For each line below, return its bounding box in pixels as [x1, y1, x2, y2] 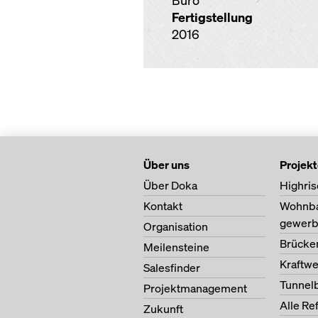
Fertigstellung [172, 9, 253, 26]
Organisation [143, 219, 208, 234]
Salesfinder [143, 260, 200, 275]
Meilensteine [143, 239, 209, 255]
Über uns [143, 157, 190, 172]
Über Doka [143, 177, 197, 193]
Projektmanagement [143, 280, 247, 296]
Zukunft [143, 301, 183, 317]
